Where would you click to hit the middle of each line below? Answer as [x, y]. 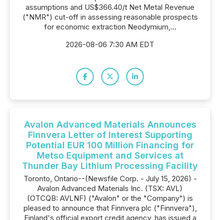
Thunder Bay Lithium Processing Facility [110, 166]
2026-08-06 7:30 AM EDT [110, 44]
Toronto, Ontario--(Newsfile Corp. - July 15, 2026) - [110, 179]
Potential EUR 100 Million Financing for [110, 145]
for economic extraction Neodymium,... [110, 27]
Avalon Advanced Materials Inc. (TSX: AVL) [110, 188]
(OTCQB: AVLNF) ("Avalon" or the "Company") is [110, 198]
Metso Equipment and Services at [110, 155]
